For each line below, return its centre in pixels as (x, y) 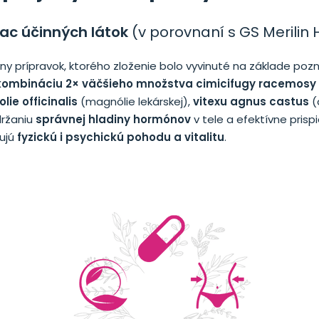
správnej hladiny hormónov (113, 119)
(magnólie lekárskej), (135, 101)
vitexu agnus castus (251, 101)
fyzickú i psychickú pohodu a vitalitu (121, 137)
